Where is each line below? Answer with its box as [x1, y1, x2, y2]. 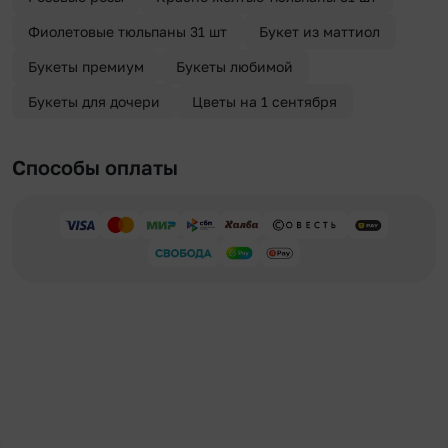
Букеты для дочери [28, 93, 160, 111]
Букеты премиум [28, 58, 144, 76]
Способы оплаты [12, 155, 178, 180]
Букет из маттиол [259, 23, 380, 41]
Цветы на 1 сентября [192, 93, 337, 111]
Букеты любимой [176, 58, 293, 76]
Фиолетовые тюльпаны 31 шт [28, 23, 227, 41]
